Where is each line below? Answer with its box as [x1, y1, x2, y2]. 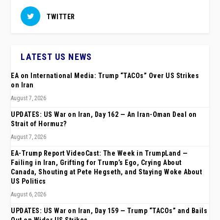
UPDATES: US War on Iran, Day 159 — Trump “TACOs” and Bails [11, 207, 208, 215]
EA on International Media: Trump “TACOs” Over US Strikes [11, 72, 199, 80]
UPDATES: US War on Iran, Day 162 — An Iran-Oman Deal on [11, 110, 197, 119]
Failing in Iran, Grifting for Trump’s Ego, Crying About [11, 159, 182, 167]
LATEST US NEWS [21, 52, 92, 62]
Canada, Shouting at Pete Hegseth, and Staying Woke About [11, 168, 202, 176]
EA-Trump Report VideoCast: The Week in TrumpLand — [11, 149, 188, 158]
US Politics [11, 177, 46, 186]
